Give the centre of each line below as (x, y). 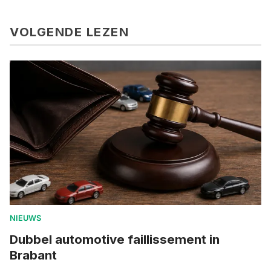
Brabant (33, 255)
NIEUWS (25, 218)
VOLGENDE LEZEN (69, 32)
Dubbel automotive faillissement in (115, 240)
